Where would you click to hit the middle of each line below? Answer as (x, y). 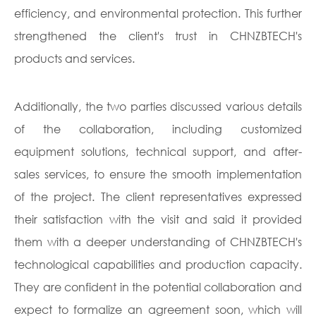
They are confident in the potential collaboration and (158, 287)
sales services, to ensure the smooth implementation (158, 174)
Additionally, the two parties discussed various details (158, 106)
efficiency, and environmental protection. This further (158, 13)
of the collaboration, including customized (158, 129)
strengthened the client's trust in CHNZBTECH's (158, 36)
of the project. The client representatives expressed (158, 196)
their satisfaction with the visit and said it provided (158, 219)
